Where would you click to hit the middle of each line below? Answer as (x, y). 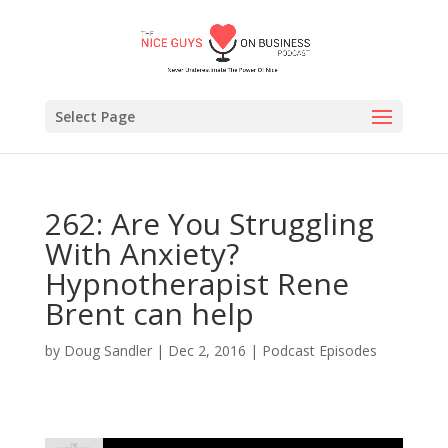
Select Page (94, 116)
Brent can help (149, 313)
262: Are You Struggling (209, 223)
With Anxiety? (141, 253)
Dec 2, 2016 (206, 350)
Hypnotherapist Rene (196, 283)
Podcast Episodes (319, 350)
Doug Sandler (107, 350)
